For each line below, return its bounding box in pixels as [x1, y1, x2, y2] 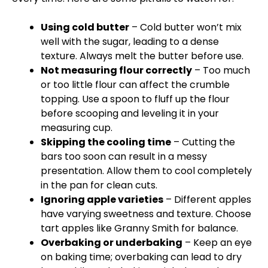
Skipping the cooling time [41, 135, 171, 149]
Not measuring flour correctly [41, 63, 192, 77]
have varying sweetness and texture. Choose [41, 207, 251, 221]
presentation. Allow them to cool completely [41, 164, 252, 178]
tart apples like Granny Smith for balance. [41, 221, 238, 235]
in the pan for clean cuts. [41, 178, 157, 192]
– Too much [192, 63, 250, 77]
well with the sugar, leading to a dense [41, 35, 219, 48]
